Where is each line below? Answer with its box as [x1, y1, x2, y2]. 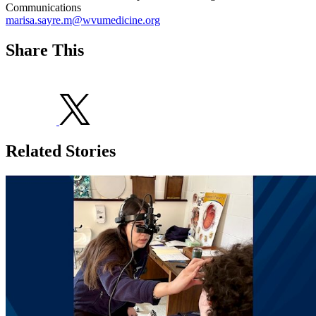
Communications [6, 1, 81, 14]
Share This [6, 41, 84, 59]
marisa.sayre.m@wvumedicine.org [6, 14, 160, 27]
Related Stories [6, 141, 116, 160]
